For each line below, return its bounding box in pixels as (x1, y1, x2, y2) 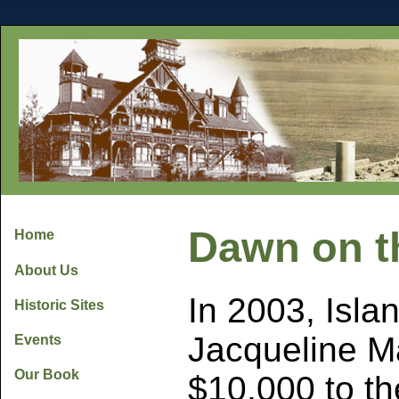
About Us (14, 262, 78, 278)
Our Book (14, 367, 79, 383)
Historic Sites (14, 297, 104, 313)
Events (14, 332, 61, 348)
